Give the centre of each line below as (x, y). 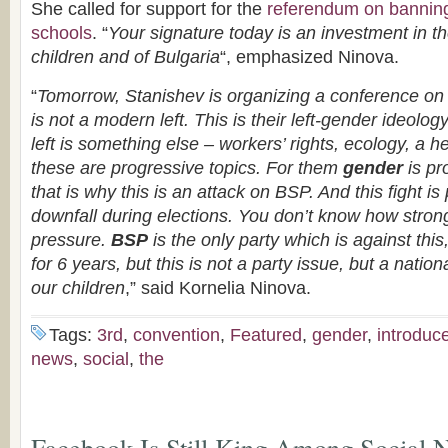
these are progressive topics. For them (187, 168)
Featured (266, 335)
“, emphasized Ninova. (309, 57)
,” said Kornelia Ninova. (218, 288)
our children (78, 288)
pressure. (71, 240)
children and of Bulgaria (125, 57)
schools (61, 33)
